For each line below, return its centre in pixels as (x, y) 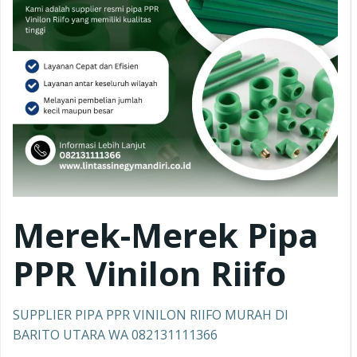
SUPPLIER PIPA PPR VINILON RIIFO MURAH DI (151, 315)
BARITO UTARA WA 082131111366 (115, 335)
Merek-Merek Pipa (166, 235)
